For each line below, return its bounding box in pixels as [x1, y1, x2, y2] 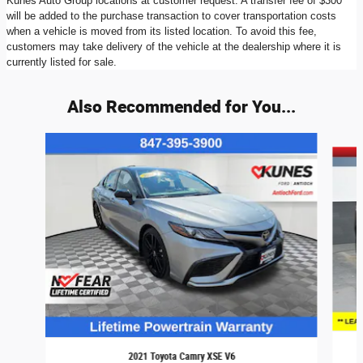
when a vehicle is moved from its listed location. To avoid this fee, [6, 24, 317, 37]
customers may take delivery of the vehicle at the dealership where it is [6, 40, 341, 53]
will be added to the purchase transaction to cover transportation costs [6, 9, 336, 22]
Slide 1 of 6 [6, 133, 60, 147]
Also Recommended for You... [67, 94, 296, 117]
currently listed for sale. [6, 55, 117, 68]
